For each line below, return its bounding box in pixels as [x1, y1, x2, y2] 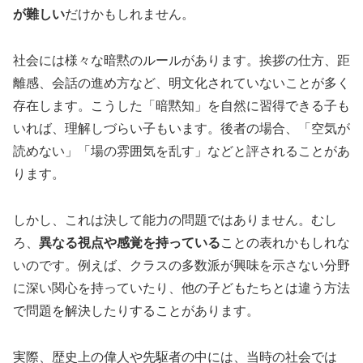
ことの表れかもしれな [220, 235, 350, 250]
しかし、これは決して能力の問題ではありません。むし [13, 212, 337, 227]
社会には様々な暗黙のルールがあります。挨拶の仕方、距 [13, 53, 350, 67]
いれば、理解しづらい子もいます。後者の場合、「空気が [13, 121, 350, 135]
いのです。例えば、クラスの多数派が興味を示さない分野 [13, 258, 350, 272]
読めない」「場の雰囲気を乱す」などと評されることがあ [13, 143, 350, 158]
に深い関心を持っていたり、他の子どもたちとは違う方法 [13, 280, 350, 295]
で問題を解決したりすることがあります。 [13, 303, 259, 318]
